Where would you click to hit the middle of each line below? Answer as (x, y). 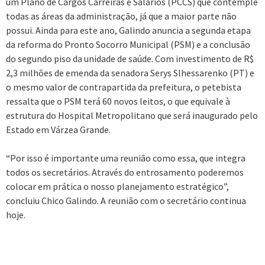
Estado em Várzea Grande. (58, 130)
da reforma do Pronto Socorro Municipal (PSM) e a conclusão (128, 45)
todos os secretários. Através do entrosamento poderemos (125, 172)
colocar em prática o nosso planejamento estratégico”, (117, 187)
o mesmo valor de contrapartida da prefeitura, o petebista (124, 87)
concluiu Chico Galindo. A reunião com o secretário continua (126, 201)
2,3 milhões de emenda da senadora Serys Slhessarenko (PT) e (130, 73)
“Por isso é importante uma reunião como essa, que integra (126, 158)
